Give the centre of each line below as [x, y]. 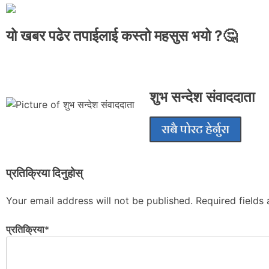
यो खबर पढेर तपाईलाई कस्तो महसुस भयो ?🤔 [122, 36]
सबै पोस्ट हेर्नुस [195, 129]
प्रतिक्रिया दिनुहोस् [44, 174]
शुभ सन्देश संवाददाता [202, 97]
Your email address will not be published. [99, 200]
